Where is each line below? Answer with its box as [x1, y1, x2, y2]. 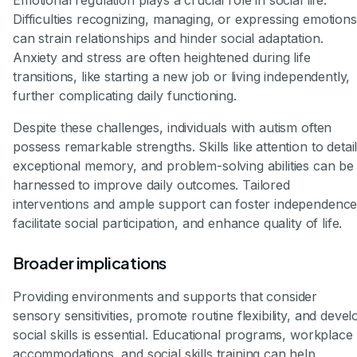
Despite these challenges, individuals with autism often [13, 120, 332, 136]
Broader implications [13, 253, 167, 273]
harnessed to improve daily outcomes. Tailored [13, 177, 290, 194]
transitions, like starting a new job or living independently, [13, 69, 351, 85]
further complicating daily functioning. [13, 88, 237, 104]
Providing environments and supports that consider [13, 288, 318, 305]
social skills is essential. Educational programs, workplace [13, 327, 353, 343]
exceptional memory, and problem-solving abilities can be [13, 158, 355, 175]
